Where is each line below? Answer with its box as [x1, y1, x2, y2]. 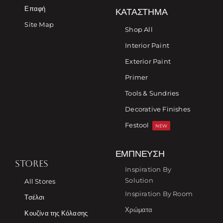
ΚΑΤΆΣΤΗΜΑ [115, 6, 168, 17]
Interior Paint [125, 41, 169, 50]
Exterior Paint [125, 57, 171, 66]
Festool [125, 121, 149, 129]
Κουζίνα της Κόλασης [24, 209, 88, 218]
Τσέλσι [24, 193, 45, 202]
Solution [125, 176, 153, 184]
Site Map [24, 20, 54, 29]
